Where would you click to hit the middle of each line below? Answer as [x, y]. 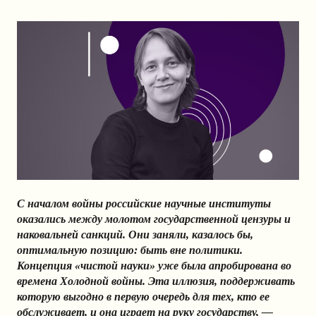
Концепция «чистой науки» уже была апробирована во [154, 266]
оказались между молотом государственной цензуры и [154, 219]
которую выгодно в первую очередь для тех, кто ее [143, 297]
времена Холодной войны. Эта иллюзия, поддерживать [156, 281]
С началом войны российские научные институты [144, 204]
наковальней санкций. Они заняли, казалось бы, [135, 235]
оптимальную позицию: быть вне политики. [130, 250]
